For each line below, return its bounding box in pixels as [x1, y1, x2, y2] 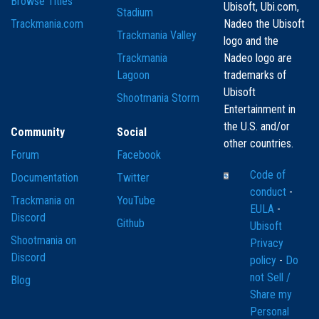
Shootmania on [11, 234, 76, 248]
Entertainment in [223, 103, 296, 117]
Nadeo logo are [223, 51, 292, 66]
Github [117, 216, 145, 231]
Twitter [117, 171, 150, 185]
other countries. [223, 137, 293, 151]
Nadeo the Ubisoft [223, 17, 305, 31]
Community [11, 125, 65, 140]
